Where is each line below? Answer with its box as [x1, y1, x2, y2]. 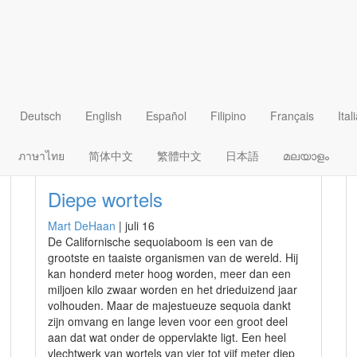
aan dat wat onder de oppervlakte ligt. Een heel [48, 329, 286, 345]
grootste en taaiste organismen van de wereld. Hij [48, 249, 298, 265]
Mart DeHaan [48, 218, 116, 233]
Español [146, 108, 186, 124]
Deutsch [20, 108, 61, 124]
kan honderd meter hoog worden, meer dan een [48, 265, 291, 281]
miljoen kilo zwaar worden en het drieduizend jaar [48, 281, 297, 297]
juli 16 [125, 218, 155, 233]
